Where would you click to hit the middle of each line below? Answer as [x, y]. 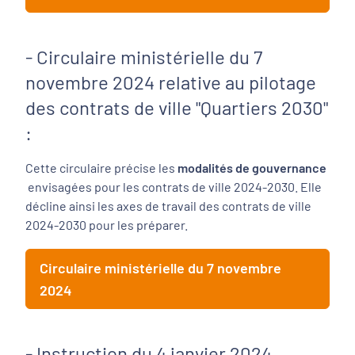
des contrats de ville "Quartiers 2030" [177, 107]
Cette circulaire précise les [100, 168]
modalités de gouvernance [251, 168]
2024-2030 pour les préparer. [108, 225]
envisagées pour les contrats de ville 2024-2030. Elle [175, 187]
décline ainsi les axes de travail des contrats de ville [168, 206]
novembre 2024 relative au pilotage [171, 82]
